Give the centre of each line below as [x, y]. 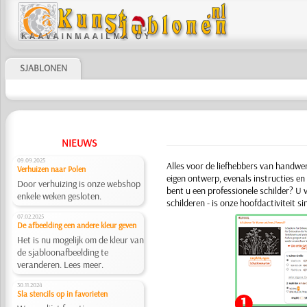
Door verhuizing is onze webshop [78, 184]
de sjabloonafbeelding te [62, 252]
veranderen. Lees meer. [60, 265]
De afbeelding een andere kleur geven [76, 225]
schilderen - [189, 203]
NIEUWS [79, 143]
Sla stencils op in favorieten [62, 294]
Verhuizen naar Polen [51, 169]
